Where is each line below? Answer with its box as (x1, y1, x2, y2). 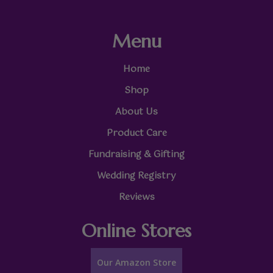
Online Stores (82, 219, 191, 242)
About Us (115, 104, 158, 119)
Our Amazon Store (97, 256, 176, 268)
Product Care (106, 125, 167, 141)
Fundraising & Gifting (88, 146, 185, 162)
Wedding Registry (97, 168, 176, 183)
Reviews (118, 189, 155, 205)
